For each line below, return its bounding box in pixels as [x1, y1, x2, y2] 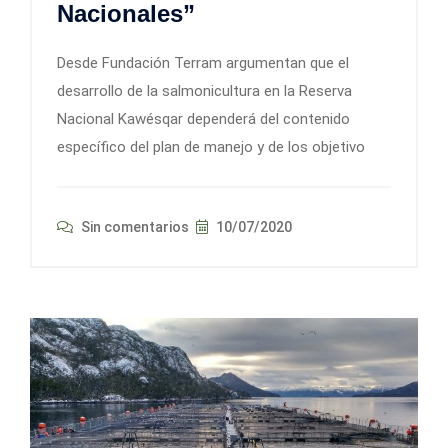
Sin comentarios [78, 219, 189, 236]
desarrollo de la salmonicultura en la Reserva [57, 82, 352, 101]
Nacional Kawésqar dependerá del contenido [57, 110, 350, 129]
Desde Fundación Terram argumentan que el [57, 54, 349, 73]
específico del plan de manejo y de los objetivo [57, 138, 365, 157]
